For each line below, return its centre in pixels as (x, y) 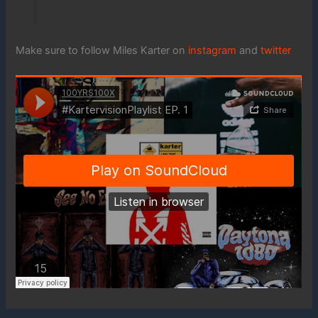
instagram (213, 50)
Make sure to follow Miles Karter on (102, 50)
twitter (276, 50)
